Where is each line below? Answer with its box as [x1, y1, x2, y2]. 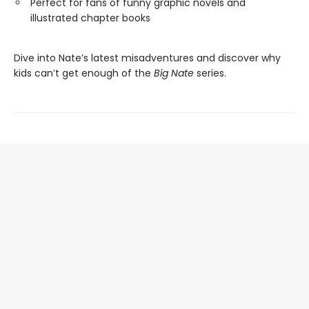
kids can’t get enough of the [14, 66, 154, 80]
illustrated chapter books [30, 11, 150, 25]
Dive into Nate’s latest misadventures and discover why [14, 51, 281, 65]
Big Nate [154, 66, 194, 80]
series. [194, 66, 226, 80]
